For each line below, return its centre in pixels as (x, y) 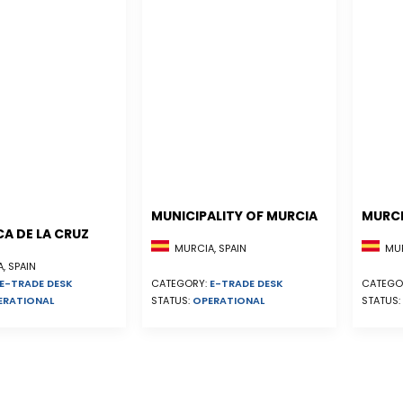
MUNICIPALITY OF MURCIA (234, 216)
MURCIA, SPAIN (208, 249)
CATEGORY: (180, 284)
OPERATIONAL (228, 301)
